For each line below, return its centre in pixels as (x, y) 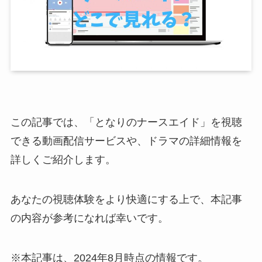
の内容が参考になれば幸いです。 (89, 218)
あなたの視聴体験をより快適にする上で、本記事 (126, 199)
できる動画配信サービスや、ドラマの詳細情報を (126, 141)
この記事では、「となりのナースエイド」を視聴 (126, 122)
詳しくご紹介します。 (63, 159)
